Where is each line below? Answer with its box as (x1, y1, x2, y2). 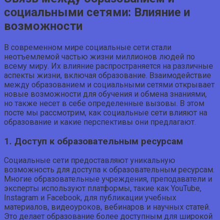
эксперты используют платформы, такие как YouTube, (4, 184, 201, 193)
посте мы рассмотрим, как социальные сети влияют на (4, 108, 207, 117)
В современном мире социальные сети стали (4, 42, 171, 52)
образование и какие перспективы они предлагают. (4, 117, 196, 127)
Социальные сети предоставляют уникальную (4, 156, 175, 165)
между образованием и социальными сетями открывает (4, 80, 215, 89)
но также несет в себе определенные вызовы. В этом (4, 98, 204, 108)
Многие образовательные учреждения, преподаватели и (4, 174, 212, 184)
